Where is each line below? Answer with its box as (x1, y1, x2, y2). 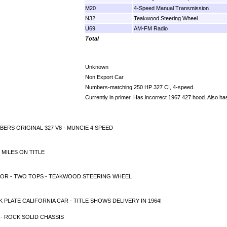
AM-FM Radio (134, 25, 168, 31)
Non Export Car (85, 73, 124, 80)
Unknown (85, 63, 108, 70)
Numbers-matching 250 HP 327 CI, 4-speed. (85, 84, 195, 90)
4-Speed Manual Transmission (134, 5, 209, 11)
